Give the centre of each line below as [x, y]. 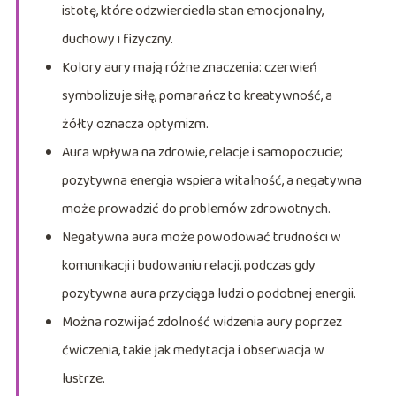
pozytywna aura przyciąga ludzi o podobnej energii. [209, 293]
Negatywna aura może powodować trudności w [201, 237]
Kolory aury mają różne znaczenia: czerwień [189, 67]
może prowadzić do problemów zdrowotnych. [196, 209]
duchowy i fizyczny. [117, 39]
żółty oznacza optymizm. [135, 124]
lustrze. [83, 378]
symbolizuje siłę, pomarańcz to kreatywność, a [197, 95]
